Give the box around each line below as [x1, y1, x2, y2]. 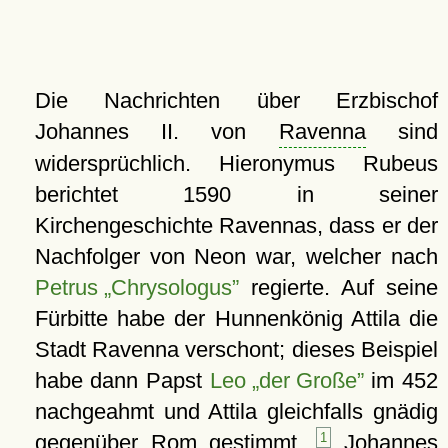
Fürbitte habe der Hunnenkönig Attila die [34, 306, 438, 331]
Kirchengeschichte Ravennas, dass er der [34, 213, 438, 238]
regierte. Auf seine [238, 275, 438, 300]
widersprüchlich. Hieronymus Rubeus [34, 151, 438, 176]
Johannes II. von [34, 119, 279, 144]
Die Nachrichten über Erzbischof [34, 88, 438, 113]
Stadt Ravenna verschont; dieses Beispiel [34, 337, 438, 362]
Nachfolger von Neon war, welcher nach [34, 244, 438, 269]
